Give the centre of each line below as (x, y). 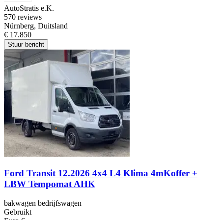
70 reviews (25, 17)
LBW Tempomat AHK (50, 184)
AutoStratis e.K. (29, 8)
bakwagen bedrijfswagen (43, 203)
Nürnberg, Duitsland (36, 26)
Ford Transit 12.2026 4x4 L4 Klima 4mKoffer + (101, 173)
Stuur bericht (26, 45)
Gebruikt (18, 212)
